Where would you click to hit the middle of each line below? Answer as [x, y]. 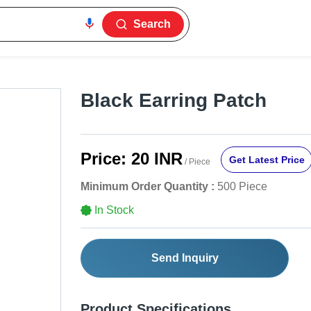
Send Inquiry [185, 258]
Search [152, 24]
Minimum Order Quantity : [148, 187]
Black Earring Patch [174, 101]
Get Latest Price [267, 160]
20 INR [157, 159]
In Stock [114, 210]
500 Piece [242, 187]
